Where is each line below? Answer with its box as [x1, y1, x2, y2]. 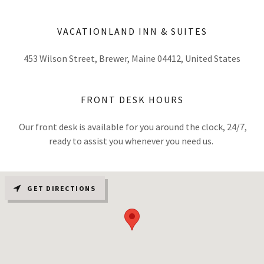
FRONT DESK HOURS [80, 94, 184, 106]
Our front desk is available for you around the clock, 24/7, [17, 121, 247, 133]
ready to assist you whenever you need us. [49, 135, 215, 147]
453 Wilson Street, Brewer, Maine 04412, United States [24, 52, 240, 65]
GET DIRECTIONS [27, 183, 95, 193]
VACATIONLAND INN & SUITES [57, 25, 207, 38]
